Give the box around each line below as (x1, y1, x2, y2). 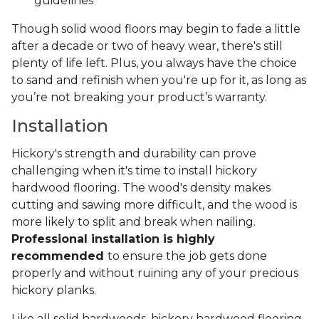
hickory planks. (11, 283, 99, 298)
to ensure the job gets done (108, 249, 267, 263)
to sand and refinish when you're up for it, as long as (11, 73, 306, 88)
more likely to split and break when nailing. (11, 215, 256, 229)
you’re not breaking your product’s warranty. (11, 90, 270, 105)
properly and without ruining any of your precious (11, 266, 298, 281)
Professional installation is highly (11, 232, 215, 246)
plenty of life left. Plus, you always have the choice (11, 56, 297, 70)
